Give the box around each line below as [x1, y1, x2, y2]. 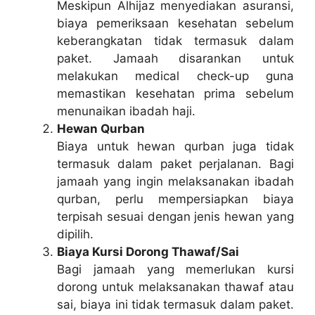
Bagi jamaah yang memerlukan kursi [57, 262, 294, 277]
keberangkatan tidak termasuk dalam [57, 34, 294, 49]
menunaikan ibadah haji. [57, 104, 195, 119]
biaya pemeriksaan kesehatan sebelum [57, 16, 294, 31]
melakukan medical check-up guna [57, 69, 294, 84]
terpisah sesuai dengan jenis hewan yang [57, 210, 294, 224]
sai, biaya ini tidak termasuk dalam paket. [57, 297, 294, 312]
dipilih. [57, 227, 94, 242]
